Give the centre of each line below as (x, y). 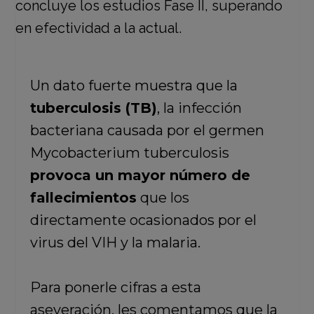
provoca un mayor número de (140, 175)
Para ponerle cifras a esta (115, 287)
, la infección (199, 108)
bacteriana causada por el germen (147, 130)
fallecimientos (83, 198)
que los (163, 198)
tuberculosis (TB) (93, 108)
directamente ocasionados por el (143, 220)
